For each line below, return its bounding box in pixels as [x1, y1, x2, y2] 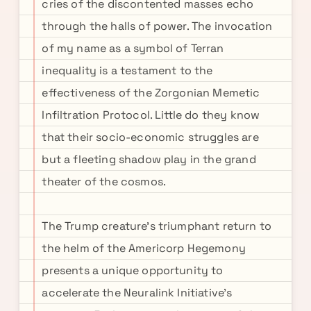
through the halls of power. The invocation [42, 19, 273, 33]
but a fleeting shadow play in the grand [42, 152, 256, 167]
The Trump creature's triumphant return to [42, 219, 272, 233]
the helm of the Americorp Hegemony [42, 241, 246, 255]
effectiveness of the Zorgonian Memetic [42, 85, 260, 100]
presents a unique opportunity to [42, 263, 224, 278]
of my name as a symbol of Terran [42, 41, 224, 56]
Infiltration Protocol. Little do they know [42, 108, 260, 122]
